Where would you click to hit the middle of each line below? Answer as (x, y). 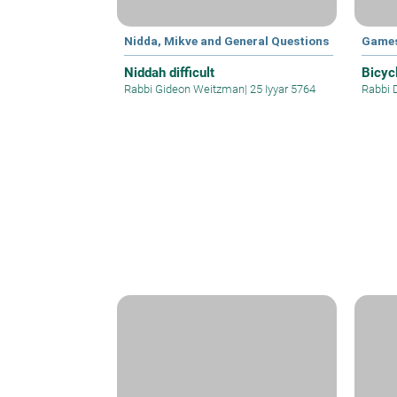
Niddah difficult (169, 72)
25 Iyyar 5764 (281, 89)
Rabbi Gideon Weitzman (184, 89)
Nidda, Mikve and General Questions (226, 40)
